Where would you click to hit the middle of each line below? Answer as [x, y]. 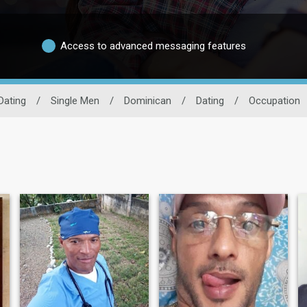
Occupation [274, 100]
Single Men [75, 100]
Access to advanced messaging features [153, 46]
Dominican [148, 100]
